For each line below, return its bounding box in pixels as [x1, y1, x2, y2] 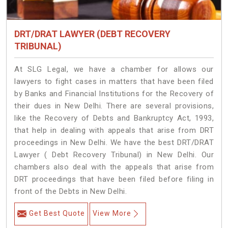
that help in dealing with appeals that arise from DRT [14, 126, 214, 135]
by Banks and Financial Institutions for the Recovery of [14, 89, 214, 99]
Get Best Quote [29, 209, 85, 218]
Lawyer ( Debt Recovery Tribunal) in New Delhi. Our [14, 150, 214, 160]
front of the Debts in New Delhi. [14, 187, 127, 196]
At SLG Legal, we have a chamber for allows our [14, 65, 214, 74]
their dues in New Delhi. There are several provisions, [14, 101, 214, 111]
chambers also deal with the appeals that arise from [14, 162, 214, 172]
